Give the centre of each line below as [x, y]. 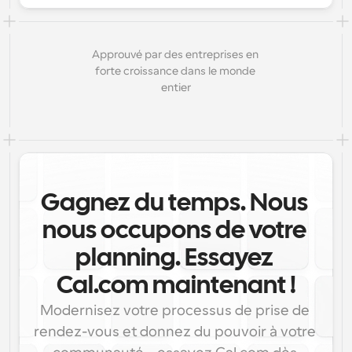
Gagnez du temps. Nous [174, 204]
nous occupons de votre [174, 231]
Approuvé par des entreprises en [175, 54]
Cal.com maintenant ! [176, 286]
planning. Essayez [174, 259]
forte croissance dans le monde [175, 71]
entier [176, 87]
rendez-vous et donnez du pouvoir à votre [174, 332]
